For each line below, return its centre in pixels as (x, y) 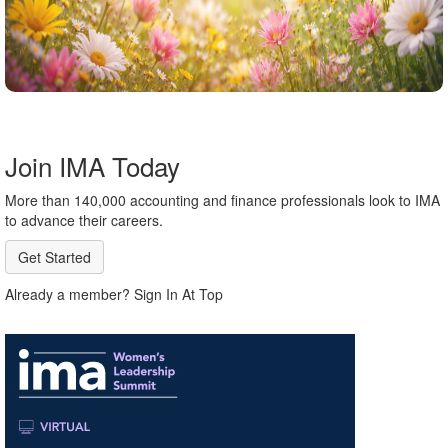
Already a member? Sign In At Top (114, 294)
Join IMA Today (92, 165)
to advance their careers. (84, 220)
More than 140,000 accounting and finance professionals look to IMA (222, 200)
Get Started (54, 257)
